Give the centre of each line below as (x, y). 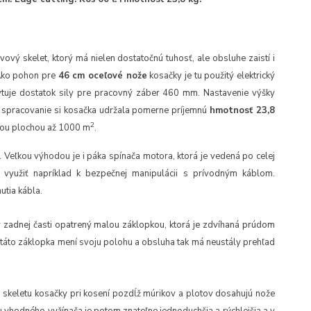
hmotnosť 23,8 (242, 111)
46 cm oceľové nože (102, 76)
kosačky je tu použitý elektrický (211, 76)
